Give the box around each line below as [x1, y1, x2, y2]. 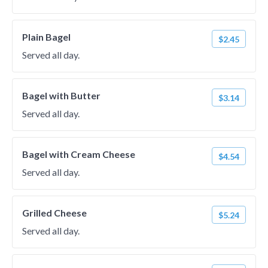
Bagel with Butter [22, 90, 100, 101]
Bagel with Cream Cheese [22, 148, 135, 160]
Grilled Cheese [22, 207, 87, 218]
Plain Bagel [22, 31, 71, 42]
